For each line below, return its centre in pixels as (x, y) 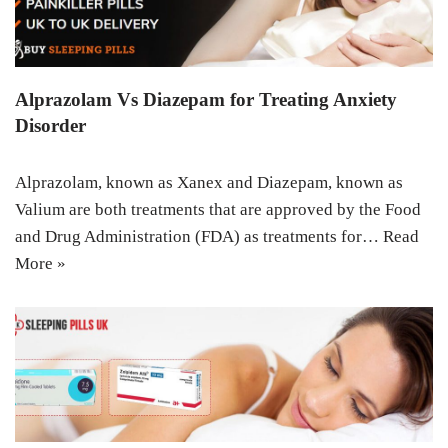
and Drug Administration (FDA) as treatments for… (199, 236)
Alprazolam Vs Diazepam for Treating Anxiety (206, 99)
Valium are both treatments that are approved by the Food (218, 209)
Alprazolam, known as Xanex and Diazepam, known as (209, 182)
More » (40, 263)
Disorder (50, 125)
